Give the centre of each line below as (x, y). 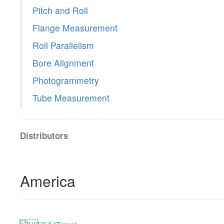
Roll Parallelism (63, 45)
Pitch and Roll (60, 10)
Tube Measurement (71, 98)
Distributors (44, 136)
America (48, 181)
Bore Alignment (63, 63)
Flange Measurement (75, 28)
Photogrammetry (66, 80)
